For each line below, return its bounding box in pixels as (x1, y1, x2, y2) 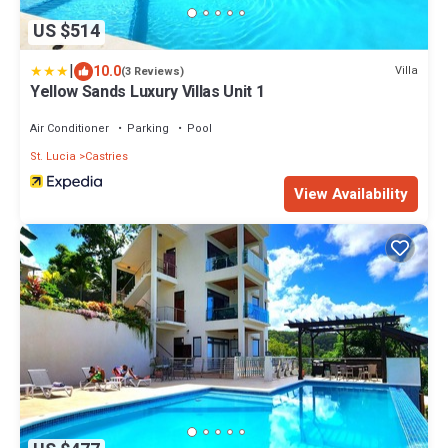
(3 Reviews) (121, 62, 184, 80)
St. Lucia (30, 147, 76, 165)
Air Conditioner (30, 119, 109, 137)
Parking (127, 119, 169, 137)
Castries (85, 147, 128, 165)
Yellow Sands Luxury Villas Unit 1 (30, 79, 265, 104)
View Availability (294, 182, 408, 205)
